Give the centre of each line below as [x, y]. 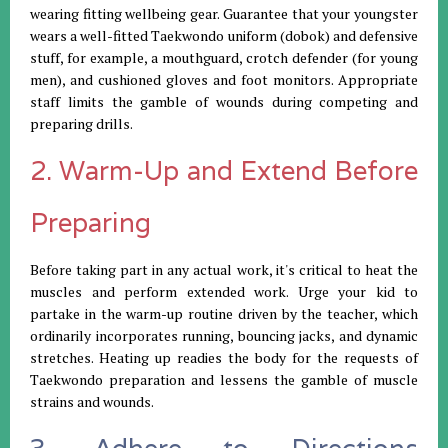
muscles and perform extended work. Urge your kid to [224, 292]
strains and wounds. [92, 402]
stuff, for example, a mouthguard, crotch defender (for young [224, 58]
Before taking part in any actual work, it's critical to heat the [224, 270]
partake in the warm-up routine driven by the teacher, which [224, 314]
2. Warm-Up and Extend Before [224, 171]
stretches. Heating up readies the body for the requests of [224, 358]
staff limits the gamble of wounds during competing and [224, 102]
